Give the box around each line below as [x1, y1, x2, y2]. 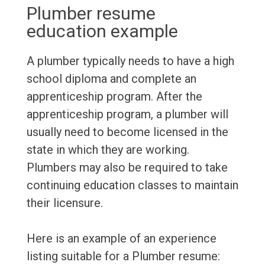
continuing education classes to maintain [26, 178, 238, 193]
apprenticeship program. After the [26, 89, 202, 104]
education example [26, 21, 178, 42]
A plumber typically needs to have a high [26, 54, 234, 69]
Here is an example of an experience [26, 231, 216, 246]
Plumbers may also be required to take [26, 160, 228, 175]
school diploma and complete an [26, 72, 196, 86]
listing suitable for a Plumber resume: [26, 249, 220, 264]
